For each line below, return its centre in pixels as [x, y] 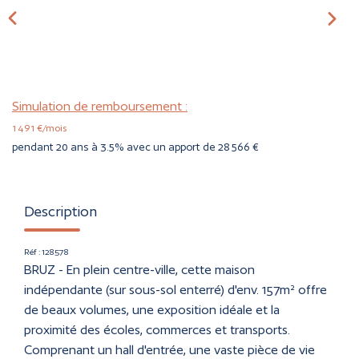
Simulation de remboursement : [100, 106]
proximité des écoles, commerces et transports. [157, 329]
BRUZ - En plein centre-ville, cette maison [139, 269]
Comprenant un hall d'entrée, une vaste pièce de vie [169, 349]
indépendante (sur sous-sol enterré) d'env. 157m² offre [175, 289]
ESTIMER [179, 101]
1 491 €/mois [39, 127]
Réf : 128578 [46, 251]
